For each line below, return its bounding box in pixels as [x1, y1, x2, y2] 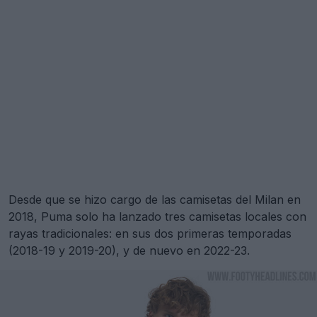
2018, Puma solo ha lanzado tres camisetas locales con [8, 209, 306, 224]
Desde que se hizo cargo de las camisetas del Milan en [8, 192, 301, 207]
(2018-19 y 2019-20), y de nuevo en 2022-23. [8, 243, 250, 258]
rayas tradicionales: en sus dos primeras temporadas [8, 226, 292, 241]
